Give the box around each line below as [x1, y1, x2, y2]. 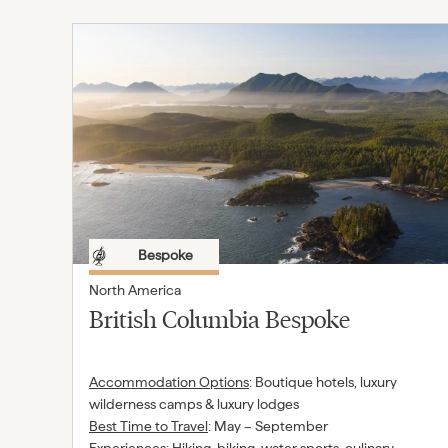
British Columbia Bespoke [89, 304, 350, 334]
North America [89, 282, 181, 298]
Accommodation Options [89, 374, 249, 390]
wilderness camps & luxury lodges [89, 396, 299, 412]
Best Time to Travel [89, 418, 208, 434]
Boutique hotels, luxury [255, 374, 397, 390]
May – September [214, 418, 328, 434]
